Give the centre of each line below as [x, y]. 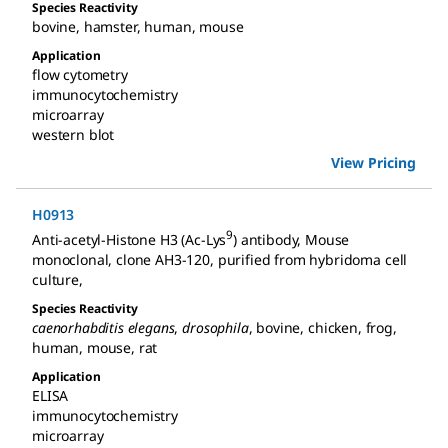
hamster [110, 27]
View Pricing [373, 163]
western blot [73, 135]
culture [55, 279]
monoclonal [70, 259]
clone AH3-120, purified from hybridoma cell [262, 259]
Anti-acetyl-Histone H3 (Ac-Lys [129, 239]
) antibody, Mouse [291, 239]
